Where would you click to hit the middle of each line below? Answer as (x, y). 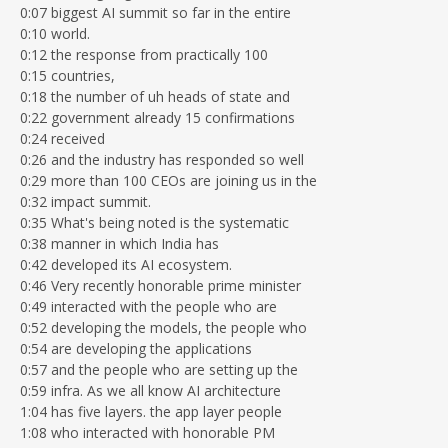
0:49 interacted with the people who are (148, 306)
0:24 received (62, 138)
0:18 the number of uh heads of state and (155, 96)
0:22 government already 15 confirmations (157, 117)
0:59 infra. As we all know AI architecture (150, 390)
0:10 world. (55, 33)
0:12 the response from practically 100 (144, 54)
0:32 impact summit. (85, 201)
